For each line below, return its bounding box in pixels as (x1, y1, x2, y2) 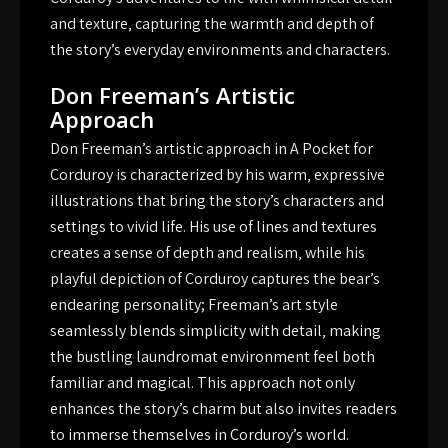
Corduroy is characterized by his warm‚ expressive (50, 163, 385, 185)
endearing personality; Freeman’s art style (50, 293, 338, 315)
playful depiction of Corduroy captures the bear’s (50, 267, 380, 289)
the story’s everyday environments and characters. (50, 38, 390, 60)
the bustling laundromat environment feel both (50, 345, 375, 367)
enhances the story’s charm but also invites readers (50, 397, 397, 419)
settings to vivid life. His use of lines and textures (50, 215, 377, 237)
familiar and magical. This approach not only (50, 371, 355, 393)
